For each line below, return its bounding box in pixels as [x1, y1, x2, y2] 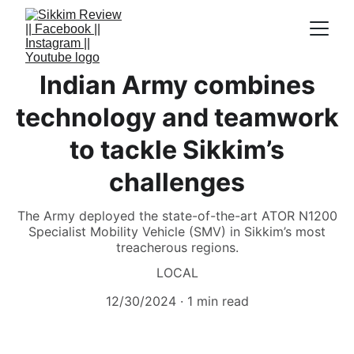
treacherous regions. [115, 239, 239, 255]
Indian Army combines [39, 70, 315, 100]
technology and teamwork [15, 102, 339, 133]
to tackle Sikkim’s [70, 134, 284, 165]
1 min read [186, 293, 249, 309]
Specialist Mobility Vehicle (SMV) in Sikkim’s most [28, 224, 326, 239]
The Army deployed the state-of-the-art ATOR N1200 [17, 208, 337, 224]
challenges [109, 167, 245, 198]
